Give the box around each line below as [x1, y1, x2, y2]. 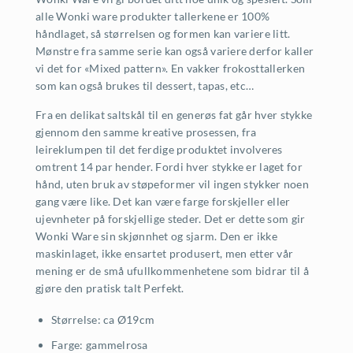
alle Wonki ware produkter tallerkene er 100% [35, 9, 270, 24]
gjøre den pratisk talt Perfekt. [35, 281, 184, 295]
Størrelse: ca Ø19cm [51, 313, 155, 327]
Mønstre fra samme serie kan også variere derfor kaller [35, 44, 314, 58]
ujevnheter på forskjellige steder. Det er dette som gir [35, 212, 306, 226]
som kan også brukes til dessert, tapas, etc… [35, 79, 255, 93]
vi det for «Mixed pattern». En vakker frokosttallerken [35, 61, 306, 76]
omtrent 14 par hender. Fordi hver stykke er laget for [35, 160, 303, 174]
